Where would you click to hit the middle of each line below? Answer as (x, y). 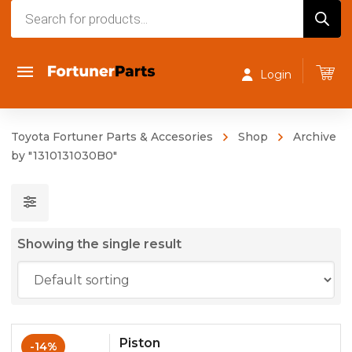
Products (40, 10)
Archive (315, 137)
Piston (140, 343)
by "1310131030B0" (64, 156)
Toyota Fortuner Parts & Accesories (112, 137)
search (31, 32)
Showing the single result (99, 244)
